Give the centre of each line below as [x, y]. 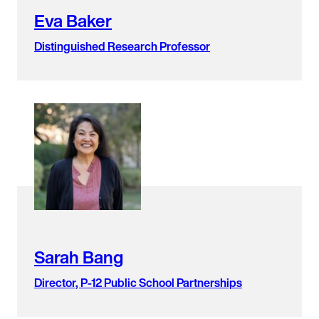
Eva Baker [73, 20]
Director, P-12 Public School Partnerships [138, 282]
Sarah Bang [79, 257]
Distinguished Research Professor [122, 46]
